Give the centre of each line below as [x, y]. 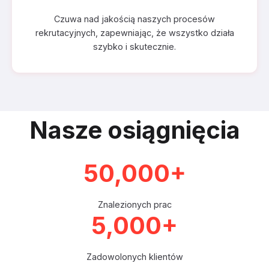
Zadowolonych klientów [134, 257]
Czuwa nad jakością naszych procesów [134, 19]
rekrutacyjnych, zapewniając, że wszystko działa [134, 33]
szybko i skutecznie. [134, 47]
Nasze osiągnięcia [134, 130]
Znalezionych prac [134, 204]
